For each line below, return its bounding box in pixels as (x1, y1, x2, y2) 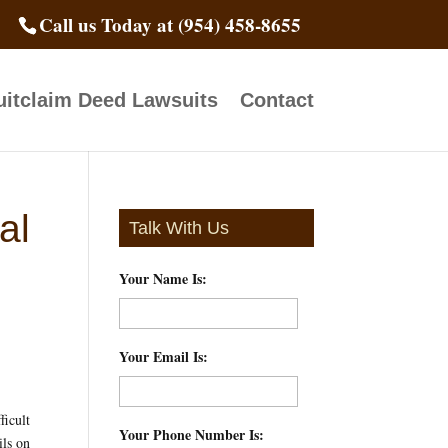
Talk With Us (129, 217, 230, 238)
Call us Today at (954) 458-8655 (38, 11, 301, 39)
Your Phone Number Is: (119, 423, 265, 445)
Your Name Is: (119, 267, 208, 289)
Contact (239, 88, 314, 111)
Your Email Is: (119, 345, 209, 367)
